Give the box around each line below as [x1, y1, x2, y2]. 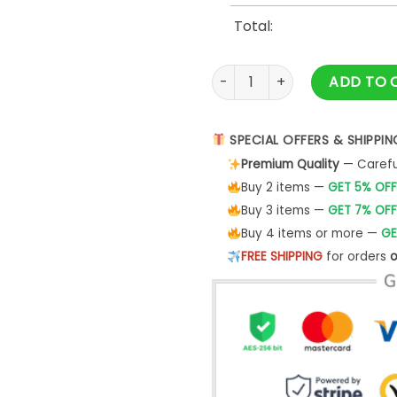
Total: [233, 15, 273, 36]
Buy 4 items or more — [240, 225, 381, 243]
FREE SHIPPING [240, 248, 323, 266]
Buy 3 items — [240, 202, 328, 220]
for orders [322, 248, 390, 266]
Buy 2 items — [240, 179, 328, 197]
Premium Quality [240, 156, 339, 174]
